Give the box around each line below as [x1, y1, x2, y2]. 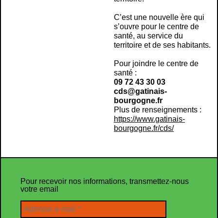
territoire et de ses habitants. [114, 40, 211, 49]
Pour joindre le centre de [114, 59, 199, 68]
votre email [20, 184, 58, 193]
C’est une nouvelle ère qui [114, 13, 204, 21]
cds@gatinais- [114, 87, 167, 95]
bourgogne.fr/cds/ [114, 124, 174, 132]
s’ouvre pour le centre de [114, 22, 199, 31]
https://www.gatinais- [114, 114, 185, 123]
